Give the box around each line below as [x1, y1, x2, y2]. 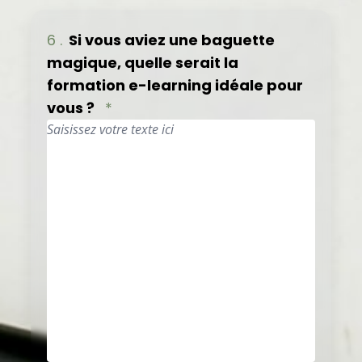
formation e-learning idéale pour [47, 75, 303, 95]
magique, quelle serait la [47, 53, 238, 73]
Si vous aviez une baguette [69, 30, 275, 50]
